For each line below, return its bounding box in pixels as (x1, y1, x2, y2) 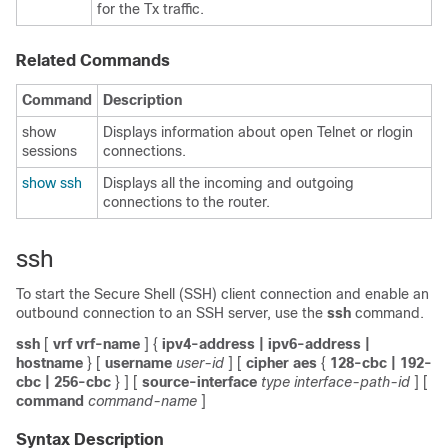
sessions (22, 143, 77, 159)
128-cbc (330, 355, 387, 371)
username (105, 355, 172, 371)
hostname (16, 355, 83, 371)
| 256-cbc (41, 374, 111, 390)
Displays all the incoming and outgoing (103, 175, 354, 191)
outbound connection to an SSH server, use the (16, 305, 327, 321)
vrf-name (76, 336, 140, 352)
